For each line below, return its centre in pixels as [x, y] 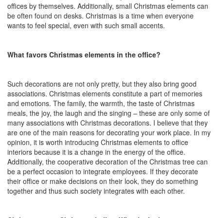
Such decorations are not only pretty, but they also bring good [102, 83]
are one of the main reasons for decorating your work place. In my [109, 132]
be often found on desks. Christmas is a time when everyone [100, 15]
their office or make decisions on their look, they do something [103, 181]
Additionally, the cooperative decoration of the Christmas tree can [108, 161]
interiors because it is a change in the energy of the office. [96, 152]
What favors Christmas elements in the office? [84, 54]
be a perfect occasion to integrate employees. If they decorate [103, 171]
